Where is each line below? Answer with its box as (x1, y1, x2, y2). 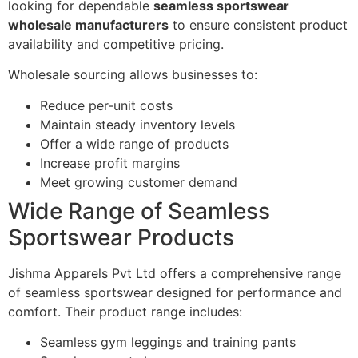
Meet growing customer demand (40, 173, 237, 190)
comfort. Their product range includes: (8, 303, 242, 320)
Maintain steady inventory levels (40, 116, 235, 133)
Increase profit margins (40, 154, 180, 171)
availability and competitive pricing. (8, 35, 224, 52)
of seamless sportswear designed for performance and (8, 284, 342, 300)
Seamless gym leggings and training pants (40, 334, 296, 351)
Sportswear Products (8, 223, 234, 251)
